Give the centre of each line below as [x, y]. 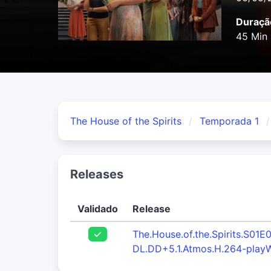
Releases [97, 175]
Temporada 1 [229, 121]
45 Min [252, 37]
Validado [98, 209]
